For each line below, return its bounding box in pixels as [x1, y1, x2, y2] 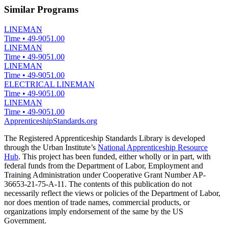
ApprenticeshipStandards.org [4, 116, 97, 125]
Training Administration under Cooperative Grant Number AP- [4, 170, 206, 179]
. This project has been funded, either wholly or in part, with [18, 152, 211, 161]
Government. [4, 216, 46, 225]
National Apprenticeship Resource [98, 142, 208, 152]
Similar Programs [4, 4, 78, 15]
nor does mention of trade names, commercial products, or [4, 197, 190, 207]
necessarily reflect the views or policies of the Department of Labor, [4, 188, 220, 197]
